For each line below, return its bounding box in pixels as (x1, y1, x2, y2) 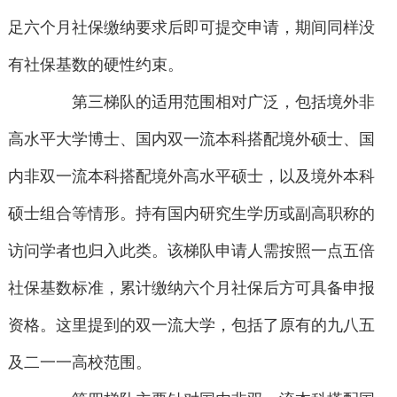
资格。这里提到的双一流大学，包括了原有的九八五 (7, 316, 375, 335)
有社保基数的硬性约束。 (7, 56, 183, 74)
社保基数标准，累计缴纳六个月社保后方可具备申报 (7, 279, 375, 298)
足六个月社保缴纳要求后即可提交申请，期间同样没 (7, 19, 375, 37)
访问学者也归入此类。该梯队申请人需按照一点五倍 (7, 242, 375, 261)
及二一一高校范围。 (7, 354, 152, 372)
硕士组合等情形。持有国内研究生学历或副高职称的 (7, 205, 375, 223)
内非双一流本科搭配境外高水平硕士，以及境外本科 (7, 167, 375, 186)
